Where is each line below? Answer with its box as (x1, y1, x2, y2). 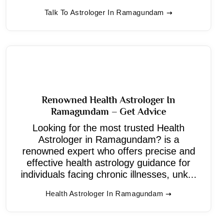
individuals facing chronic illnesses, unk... (20, 169, 197, 180)
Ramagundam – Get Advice (51, 106, 166, 117)
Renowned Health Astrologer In (42, 94, 175, 105)
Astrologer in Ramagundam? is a (38, 134, 179, 145)
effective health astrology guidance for (27, 157, 190, 168)
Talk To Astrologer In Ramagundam (44, 8, 165, 16)
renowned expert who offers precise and (22, 145, 195, 156)
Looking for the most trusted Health (32, 122, 185, 133)
